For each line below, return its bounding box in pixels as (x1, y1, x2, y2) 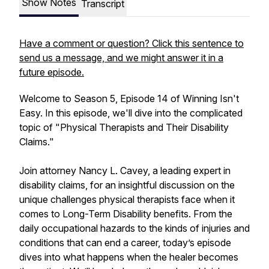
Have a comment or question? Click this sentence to (19, 37, 244, 49)
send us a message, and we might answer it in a (19, 52, 223, 64)
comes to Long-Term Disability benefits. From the (19, 208, 232, 220)
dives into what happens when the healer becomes (19, 251, 238, 263)
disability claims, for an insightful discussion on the (19, 179, 235, 191)
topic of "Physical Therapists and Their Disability (19, 121, 229, 133)
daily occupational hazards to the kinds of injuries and (19, 222, 250, 234)
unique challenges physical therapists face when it (19, 193, 235, 205)
